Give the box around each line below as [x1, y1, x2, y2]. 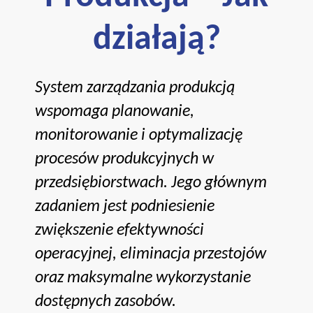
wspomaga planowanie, [35, 103, 194, 120]
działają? [92, 22, 221, 58]
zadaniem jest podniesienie [35, 198, 214, 215]
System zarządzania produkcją [35, 79, 235, 96]
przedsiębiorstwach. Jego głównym [35, 174, 267, 191]
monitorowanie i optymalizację [35, 126, 242, 144]
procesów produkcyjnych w [35, 150, 214, 168]
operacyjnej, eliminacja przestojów [35, 245, 266, 263]
